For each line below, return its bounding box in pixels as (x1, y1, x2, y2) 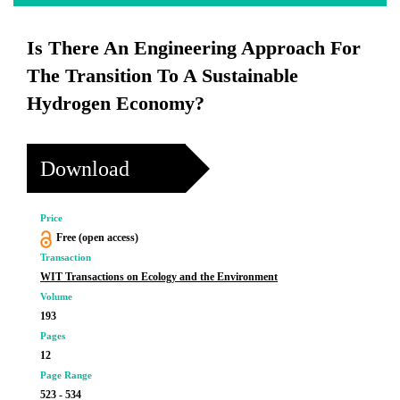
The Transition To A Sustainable (27, 64, 298, 87)
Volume (40, 291, 72, 302)
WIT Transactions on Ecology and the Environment (40, 271, 278, 283)
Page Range (40, 370, 92, 380)
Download (40, 156, 129, 180)
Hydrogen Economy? (27, 92, 204, 114)
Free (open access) (55, 231, 138, 244)
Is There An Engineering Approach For (27, 37, 361, 59)
